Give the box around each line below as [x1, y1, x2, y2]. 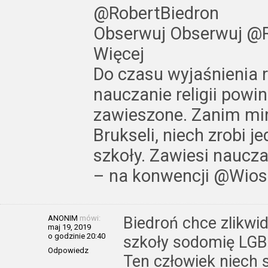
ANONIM [48, 213, 78, 223]
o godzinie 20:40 [48, 231, 105, 240]
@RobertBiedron [93, 2, 219, 23]
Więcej [93, 43, 144, 64]
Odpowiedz [48, 245, 89, 255]
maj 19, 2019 [48, 222, 91, 232]
